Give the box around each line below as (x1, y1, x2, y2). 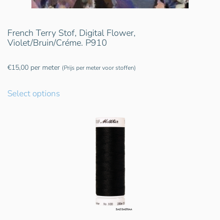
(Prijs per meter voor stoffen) (62, 64, 136, 72)
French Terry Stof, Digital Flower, (7, 27, 136, 39)
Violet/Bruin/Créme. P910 (7, 37, 107, 49)
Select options (7, 88, 60, 100)
